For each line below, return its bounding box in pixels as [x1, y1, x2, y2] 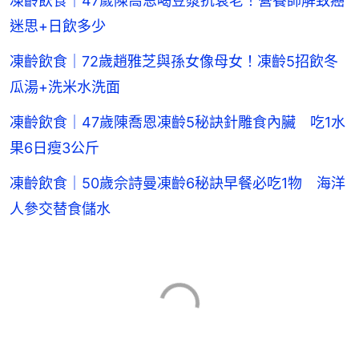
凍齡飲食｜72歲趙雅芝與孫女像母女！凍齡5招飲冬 [10, 52, 338, 70]
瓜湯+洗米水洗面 [10, 78, 120, 95]
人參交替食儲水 [10, 200, 111, 217]
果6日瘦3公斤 [10, 139, 99, 156]
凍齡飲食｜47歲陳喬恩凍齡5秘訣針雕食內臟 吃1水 [10, 113, 345, 131]
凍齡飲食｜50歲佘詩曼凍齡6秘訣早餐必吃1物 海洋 [10, 174, 345, 192]
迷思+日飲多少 [10, 17, 106, 34]
